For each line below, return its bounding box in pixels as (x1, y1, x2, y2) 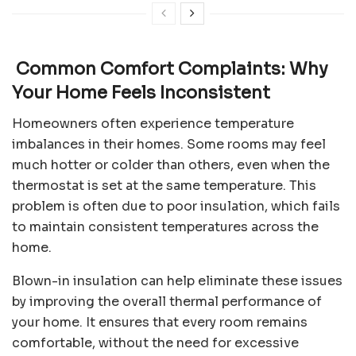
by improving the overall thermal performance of (12, 293, 322, 311)
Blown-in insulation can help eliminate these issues (12, 273, 342, 290)
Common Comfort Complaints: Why (12, 58, 328, 80)
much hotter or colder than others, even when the (12, 157, 330, 174)
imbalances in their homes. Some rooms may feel (12, 136, 326, 153)
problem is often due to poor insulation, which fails (12, 198, 340, 215)
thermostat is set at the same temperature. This (12, 177, 316, 195)
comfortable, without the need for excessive (12, 335, 299, 352)
